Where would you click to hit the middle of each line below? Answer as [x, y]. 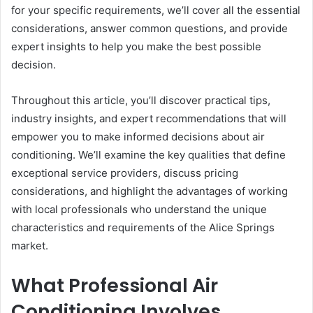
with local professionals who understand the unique [139, 210]
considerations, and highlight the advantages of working [150, 191]
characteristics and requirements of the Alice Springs [143, 228]
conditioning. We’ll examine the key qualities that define [148, 155]
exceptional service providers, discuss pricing [125, 173]
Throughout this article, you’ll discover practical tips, [141, 101]
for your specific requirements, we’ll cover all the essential [156, 10]
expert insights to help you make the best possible [136, 47]
